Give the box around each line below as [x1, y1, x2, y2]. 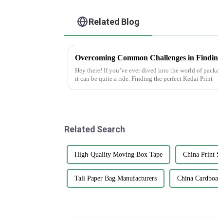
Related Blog [89, 16, 140, 27]
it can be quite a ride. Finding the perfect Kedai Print [75, 74, 213, 82]
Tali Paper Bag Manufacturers [74, 174, 157, 182]
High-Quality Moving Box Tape [74, 150, 163, 158]
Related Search [64, 124, 125, 134]
